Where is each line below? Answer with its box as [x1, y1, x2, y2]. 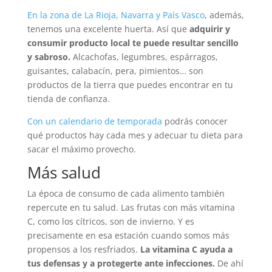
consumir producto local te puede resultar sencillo [27, 37, 239, 49]
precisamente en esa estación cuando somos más [27, 229, 229, 242]
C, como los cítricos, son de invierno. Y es [27, 216, 194, 228]
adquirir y [189, 23, 230, 35]
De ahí [217, 257, 243, 270]
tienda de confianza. [27, 93, 110, 105]
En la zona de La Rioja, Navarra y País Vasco [27, 9, 205, 21]
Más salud [27, 161, 101, 184]
